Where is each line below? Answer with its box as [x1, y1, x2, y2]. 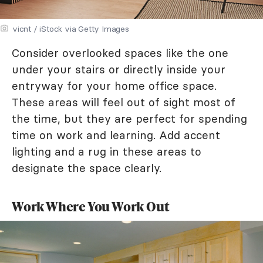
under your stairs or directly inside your [12, 62, 225, 76]
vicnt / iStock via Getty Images [12, 23, 129, 34]
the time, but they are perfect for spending [12, 111, 247, 126]
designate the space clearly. [12, 160, 161, 175]
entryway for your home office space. [12, 78, 217, 93]
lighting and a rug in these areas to [12, 144, 201, 159]
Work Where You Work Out [12, 197, 170, 215]
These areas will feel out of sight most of [12, 95, 235, 109]
